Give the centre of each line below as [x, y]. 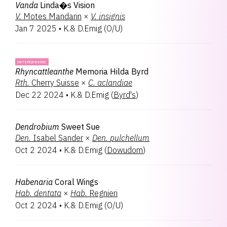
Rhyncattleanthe [44, 71]
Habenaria [34, 182]
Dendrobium [37, 127]
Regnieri [103, 193]
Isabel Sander [58, 138]
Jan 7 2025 [36, 28]
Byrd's [125, 95]
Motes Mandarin [52, 16]
